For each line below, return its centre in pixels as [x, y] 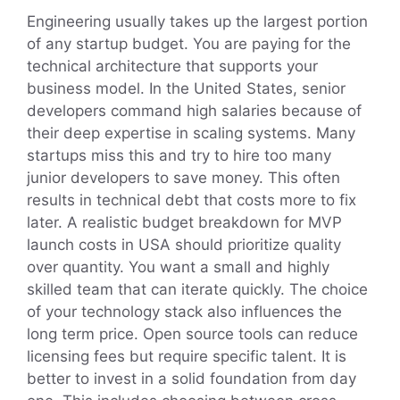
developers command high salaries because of [194, 110]
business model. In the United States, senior [186, 88]
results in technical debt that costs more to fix [192, 200]
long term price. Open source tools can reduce [192, 333]
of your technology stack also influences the [184, 311]
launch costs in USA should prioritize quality [184, 244]
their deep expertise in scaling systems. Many [191, 133]
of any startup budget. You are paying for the [189, 43]
